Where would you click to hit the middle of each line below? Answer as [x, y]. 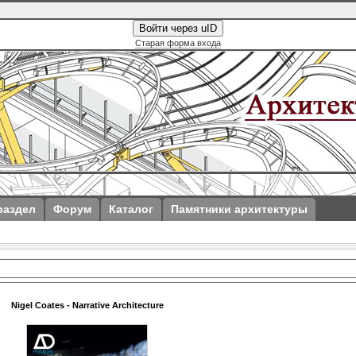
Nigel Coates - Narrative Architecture [87, 305]
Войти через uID [178, 28]
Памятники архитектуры [239, 209]
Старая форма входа [178, 43]
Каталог [131, 209]
